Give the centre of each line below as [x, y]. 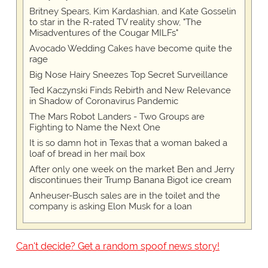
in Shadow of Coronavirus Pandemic [103, 101]
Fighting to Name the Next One [95, 128]
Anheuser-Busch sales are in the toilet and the [124, 196]
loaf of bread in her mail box [87, 154]
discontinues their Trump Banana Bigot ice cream [130, 180]
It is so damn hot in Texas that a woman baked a [128, 143]
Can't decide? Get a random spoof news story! [118, 246]
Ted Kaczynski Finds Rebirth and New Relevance [130, 91]
